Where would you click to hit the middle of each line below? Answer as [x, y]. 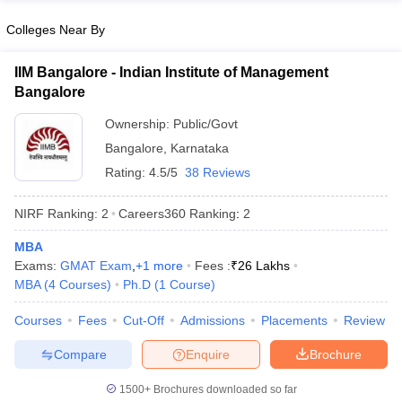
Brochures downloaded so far [223, 389]
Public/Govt [205, 124]
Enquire [208, 354]
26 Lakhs [264, 266]
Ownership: [139, 124]
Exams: [37, 266]
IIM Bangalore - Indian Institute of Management [171, 72]
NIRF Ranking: [56, 213]
